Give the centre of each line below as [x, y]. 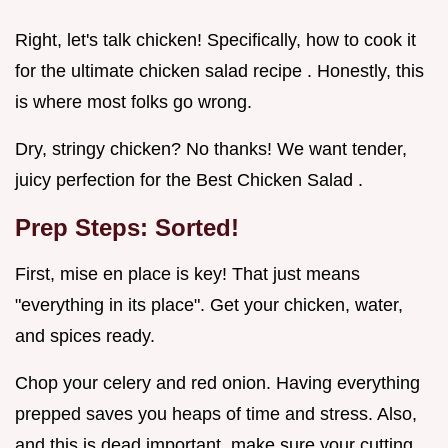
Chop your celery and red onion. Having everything [217, 383]
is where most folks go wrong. [133, 102]
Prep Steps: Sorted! [127, 228]
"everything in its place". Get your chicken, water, [209, 305]
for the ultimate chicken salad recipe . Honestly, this [219, 71]
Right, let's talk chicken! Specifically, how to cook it [215, 40]
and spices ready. [85, 336]
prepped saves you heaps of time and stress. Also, [216, 414]
